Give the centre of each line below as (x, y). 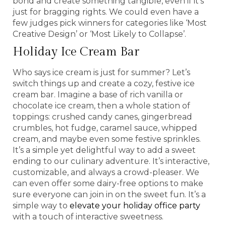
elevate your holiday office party (135, 205)
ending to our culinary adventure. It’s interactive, (111, 161)
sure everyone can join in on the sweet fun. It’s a (109, 194)
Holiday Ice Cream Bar (76, 52)
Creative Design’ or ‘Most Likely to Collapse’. (99, 34)
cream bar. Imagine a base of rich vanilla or (98, 94)
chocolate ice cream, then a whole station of (101, 105)
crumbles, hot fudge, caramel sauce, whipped (105, 128)
